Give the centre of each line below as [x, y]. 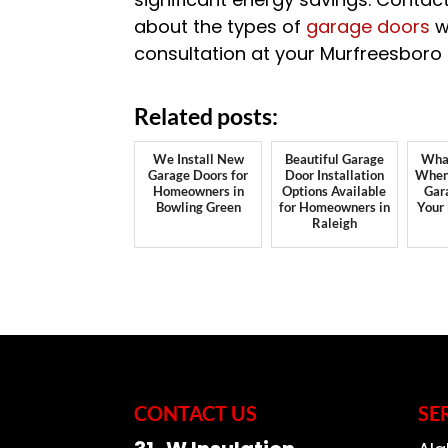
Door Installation [334, 175]
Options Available [334, 191]
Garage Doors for [198, 175]
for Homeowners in [334, 207]
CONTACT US [196, 412]
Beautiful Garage [334, 159]
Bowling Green [198, 207]
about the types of [220, 26]
